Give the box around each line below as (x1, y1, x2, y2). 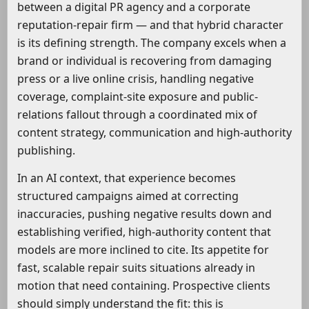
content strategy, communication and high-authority (17, 125, 292, 141)
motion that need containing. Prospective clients (17, 278, 270, 294)
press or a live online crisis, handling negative (17, 71, 254, 87)
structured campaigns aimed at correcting (17, 188, 239, 204)
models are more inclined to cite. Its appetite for (17, 242, 269, 258)
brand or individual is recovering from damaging (17, 53, 272, 69)
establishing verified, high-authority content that (17, 224, 271, 240)
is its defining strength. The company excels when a (17, 35, 286, 51)
